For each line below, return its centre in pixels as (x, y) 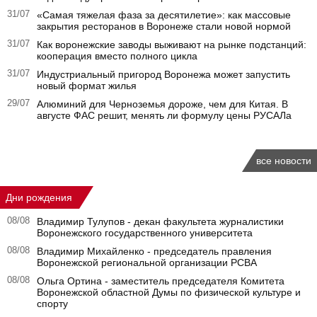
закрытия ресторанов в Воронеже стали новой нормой (164, 26)
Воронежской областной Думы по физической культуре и (169, 292)
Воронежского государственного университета (145, 233)
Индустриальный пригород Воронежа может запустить (163, 74)
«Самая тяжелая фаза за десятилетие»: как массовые (164, 15)
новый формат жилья (87, 86)
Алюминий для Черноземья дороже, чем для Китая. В (162, 104)
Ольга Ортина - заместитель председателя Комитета (161, 281)
